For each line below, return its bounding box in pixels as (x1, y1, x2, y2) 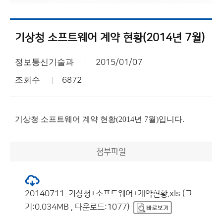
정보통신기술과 (15, 57, 74, 67)
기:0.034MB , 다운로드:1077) (25, 203, 129, 212)
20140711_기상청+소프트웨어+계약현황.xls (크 (25, 189, 192, 198)
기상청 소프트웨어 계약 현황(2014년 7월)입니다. (15, 115, 184, 123)
